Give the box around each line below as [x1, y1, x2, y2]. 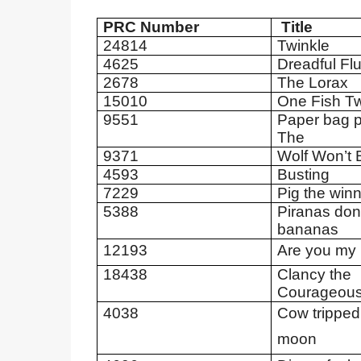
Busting [276, 166, 330, 183]
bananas [276, 221, 338, 238]
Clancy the [276, 266, 351, 283]
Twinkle [276, 37, 330, 54]
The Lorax [276, 74, 348, 91]
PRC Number [102, 19, 199, 35]
